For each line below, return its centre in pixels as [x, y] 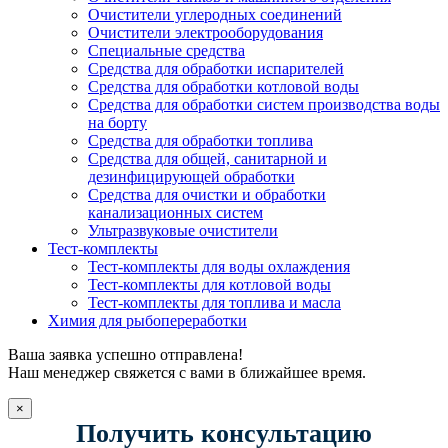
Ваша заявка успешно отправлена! [125, 355]
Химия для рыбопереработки [147, 321]
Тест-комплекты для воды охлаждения [219, 267]
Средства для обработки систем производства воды [264, 105]
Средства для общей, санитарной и [207, 159]
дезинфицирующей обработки [191, 177]
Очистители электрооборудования [205, 33]
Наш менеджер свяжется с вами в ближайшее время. [187, 373]
